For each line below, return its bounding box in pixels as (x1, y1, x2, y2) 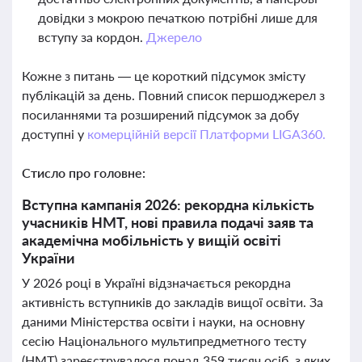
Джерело (145, 29, 202, 44)
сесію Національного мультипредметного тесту (22, 333, 306, 348)
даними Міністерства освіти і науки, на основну (22, 314, 305, 329)
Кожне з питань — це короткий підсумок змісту (22, 68, 305, 83)
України (22, 249, 75, 267)
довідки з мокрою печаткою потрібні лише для (38, 10, 318, 25)
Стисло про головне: (22, 165, 145, 180)
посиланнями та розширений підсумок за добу (22, 107, 299, 122)
